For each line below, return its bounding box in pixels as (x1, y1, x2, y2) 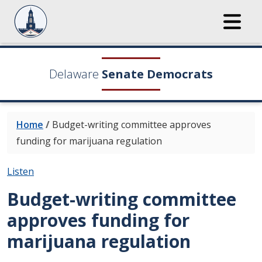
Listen (7, 165, 34, 178)
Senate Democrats (102, 66, 213, 82)
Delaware (49, 66, 99, 82)
